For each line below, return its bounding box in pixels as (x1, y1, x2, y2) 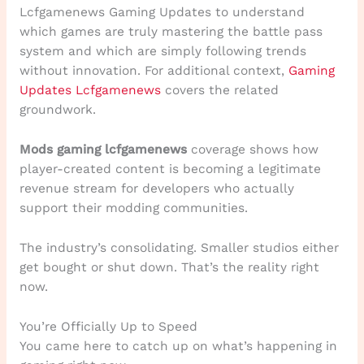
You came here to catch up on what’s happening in (19, 338, 337, 353)
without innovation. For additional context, (19, 63, 288, 79)
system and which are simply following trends (19, 44, 306, 59)
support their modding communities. (19, 200, 248, 215)
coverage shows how (186, 141, 318, 157)
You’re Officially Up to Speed (19, 318, 197, 334)
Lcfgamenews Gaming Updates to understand (19, 5, 305, 20)
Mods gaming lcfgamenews (19, 141, 187, 157)
